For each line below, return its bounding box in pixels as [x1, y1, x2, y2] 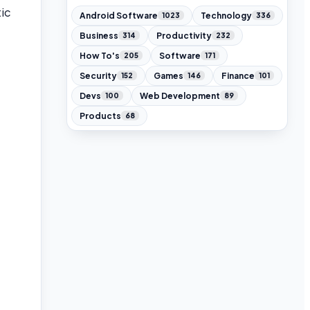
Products [80, 110, 121, 121]
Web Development [140, 90, 220, 101]
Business [80, 30, 118, 41]
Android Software [80, 10, 158, 21]
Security [80, 70, 117, 81]
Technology [201, 10, 252, 21]
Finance [221, 70, 255, 81]
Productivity [156, 30, 212, 41]
